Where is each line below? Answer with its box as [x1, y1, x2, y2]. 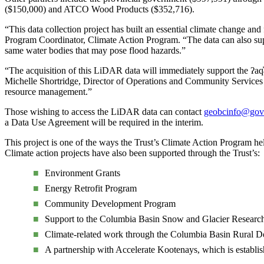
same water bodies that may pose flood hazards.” [5, 45, 186, 55]
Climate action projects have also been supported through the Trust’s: [5, 147, 260, 158]
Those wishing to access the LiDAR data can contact [5, 106, 204, 117]
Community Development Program [45, 198, 176, 209]
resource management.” [5, 86, 92, 97]
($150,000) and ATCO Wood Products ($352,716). [5, 4, 194, 14]
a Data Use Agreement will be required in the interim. [5, 117, 203, 127]
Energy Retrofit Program [45, 183, 137, 193]
